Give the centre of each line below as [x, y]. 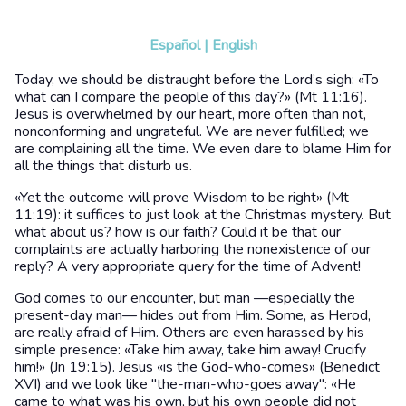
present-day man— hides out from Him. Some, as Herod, [193, 315]
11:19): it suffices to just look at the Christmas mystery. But [203, 214]
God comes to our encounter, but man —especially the [185, 298]
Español [174, 45]
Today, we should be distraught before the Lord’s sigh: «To [197, 79]
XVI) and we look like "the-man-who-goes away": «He [185, 384]
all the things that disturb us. [103, 165]
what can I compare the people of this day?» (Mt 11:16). [191, 97]
